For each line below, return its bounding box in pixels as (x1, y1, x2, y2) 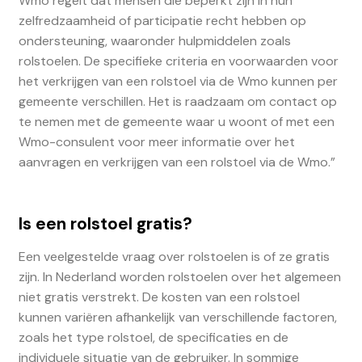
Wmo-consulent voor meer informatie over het (18, 133, 295, 150)
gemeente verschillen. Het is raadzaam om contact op (18, 92, 337, 110)
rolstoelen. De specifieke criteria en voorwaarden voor (18, 52, 339, 69)
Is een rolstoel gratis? (18, 213, 192, 235)
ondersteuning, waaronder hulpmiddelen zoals (18, 32, 291, 49)
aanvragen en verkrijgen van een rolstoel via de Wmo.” (18, 153, 335, 170)
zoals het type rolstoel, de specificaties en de (18, 328, 288, 346)
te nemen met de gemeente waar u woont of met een (18, 112, 335, 130)
